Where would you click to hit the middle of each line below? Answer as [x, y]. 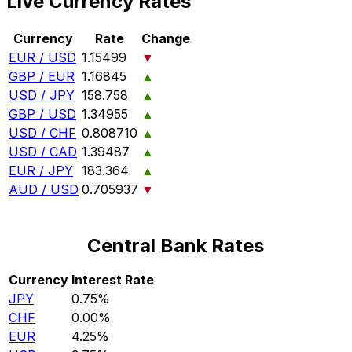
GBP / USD [42, 114]
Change [166, 39]
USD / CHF [42, 133]
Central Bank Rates [176, 246]
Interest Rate [113, 280]
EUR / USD [42, 58]
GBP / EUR [42, 77]
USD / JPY [42, 95]
